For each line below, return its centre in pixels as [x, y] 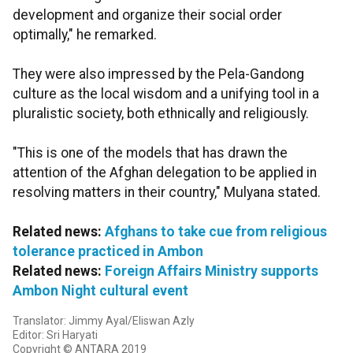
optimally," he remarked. [85, 35]
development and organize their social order [147, 15]
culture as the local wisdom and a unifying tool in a [166, 94]
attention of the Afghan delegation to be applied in [165, 173]
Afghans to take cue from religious [216, 232]
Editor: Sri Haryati [55, 335]
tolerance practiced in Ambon [108, 252]
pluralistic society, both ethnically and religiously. [161, 114]
